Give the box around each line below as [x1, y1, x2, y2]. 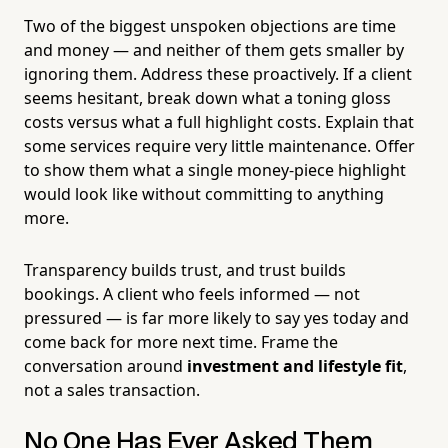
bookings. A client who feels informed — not [24, 282, 360, 305]
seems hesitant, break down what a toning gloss [24, 86, 391, 109]
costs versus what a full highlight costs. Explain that [24, 110, 414, 133]
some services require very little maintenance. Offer [24, 134, 415, 157]
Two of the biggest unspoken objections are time [24, 14, 396, 37]
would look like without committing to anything [24, 182, 384, 205]
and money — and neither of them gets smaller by [24, 38, 404, 61]
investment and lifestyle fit [187, 354, 403, 377]
